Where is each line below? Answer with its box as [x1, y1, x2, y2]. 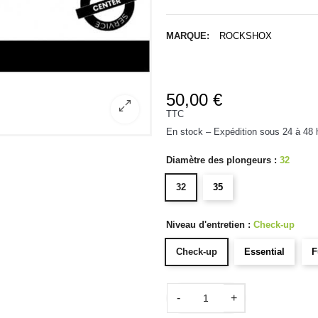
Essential [244, 246, 285, 258]
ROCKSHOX [219, 31, 272, 42]
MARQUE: [166, 31, 209, 42]
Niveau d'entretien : [166, 219, 253, 231]
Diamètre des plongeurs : [166, 155, 280, 166]
